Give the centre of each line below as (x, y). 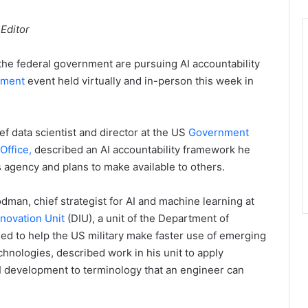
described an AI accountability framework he (141, 150)
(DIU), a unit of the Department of (148, 218)
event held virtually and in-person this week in (141, 81)
